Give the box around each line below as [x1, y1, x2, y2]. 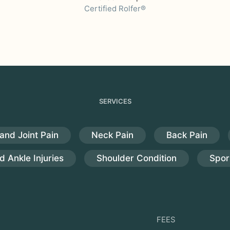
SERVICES [99, 97, 131, 105]
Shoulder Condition [96, 153, 177, 163]
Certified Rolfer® [84, 4, 146, 13]
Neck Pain [91, 130, 133, 140]
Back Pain [166, 130, 207, 140]
